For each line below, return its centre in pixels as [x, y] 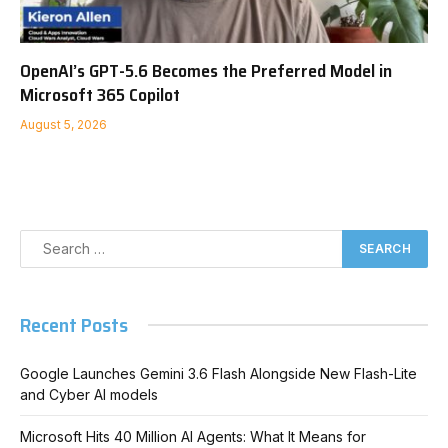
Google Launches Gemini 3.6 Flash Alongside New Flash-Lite [218, 373]
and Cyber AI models [89, 394]
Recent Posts [74, 324]
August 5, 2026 [63, 124]
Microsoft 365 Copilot [100, 94]
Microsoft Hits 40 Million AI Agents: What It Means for [193, 436]
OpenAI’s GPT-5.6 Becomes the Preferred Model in [206, 70]
